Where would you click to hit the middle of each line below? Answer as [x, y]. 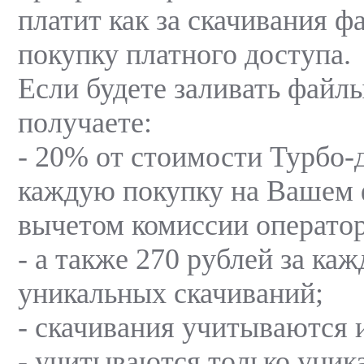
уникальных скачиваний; [171, 293]
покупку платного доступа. [184, 54]
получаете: [85, 122]
